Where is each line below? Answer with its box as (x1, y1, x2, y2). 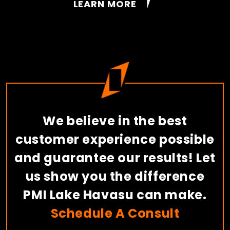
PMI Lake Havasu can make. (23, 186, 207, 203)
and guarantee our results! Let (14, 149, 216, 166)
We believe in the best (43, 112, 187, 129)
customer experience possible (15, 131, 215, 148)
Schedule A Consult (50, 205, 180, 222)
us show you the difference (25, 168, 205, 185)
